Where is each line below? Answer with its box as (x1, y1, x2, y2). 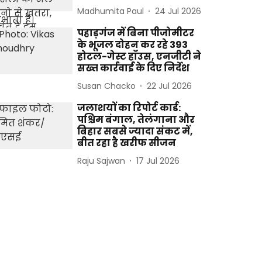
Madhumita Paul (77, 5, 144, 17)
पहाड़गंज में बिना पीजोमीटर (77, 26, 195, 40)
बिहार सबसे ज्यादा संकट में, (77, 125, 194, 138)
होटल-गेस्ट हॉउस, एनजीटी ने (77, 50, 202, 63)
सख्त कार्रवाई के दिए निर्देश (77, 61, 190, 75)
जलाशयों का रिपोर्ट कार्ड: (77, 101, 181, 115)
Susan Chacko (77, 80, 136, 92)
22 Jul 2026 (147, 80, 192, 92)
